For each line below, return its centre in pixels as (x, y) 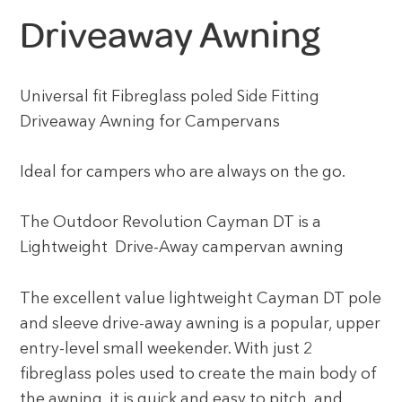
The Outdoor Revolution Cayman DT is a (171, 223)
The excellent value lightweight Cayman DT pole (201, 299)
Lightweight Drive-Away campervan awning (182, 249)
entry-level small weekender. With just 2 (166, 349)
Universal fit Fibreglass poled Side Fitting (172, 98)
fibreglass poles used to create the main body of (199, 374)
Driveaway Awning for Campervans (150, 123)
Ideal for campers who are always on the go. (183, 173)
